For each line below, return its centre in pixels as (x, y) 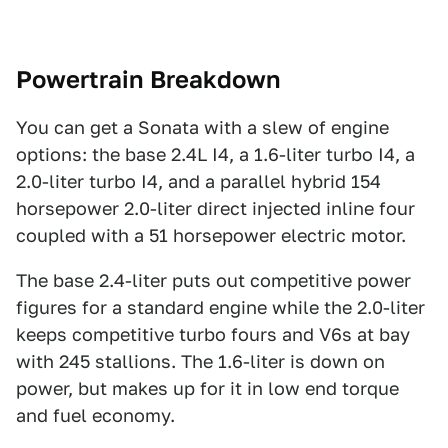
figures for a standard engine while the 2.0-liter (220, 307)
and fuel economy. (95, 415)
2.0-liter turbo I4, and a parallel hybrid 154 (198, 181)
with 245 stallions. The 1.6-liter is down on (200, 361)
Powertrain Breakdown (148, 79)
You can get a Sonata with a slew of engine (202, 127)
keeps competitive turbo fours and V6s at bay (213, 334)
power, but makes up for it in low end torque (207, 388)
